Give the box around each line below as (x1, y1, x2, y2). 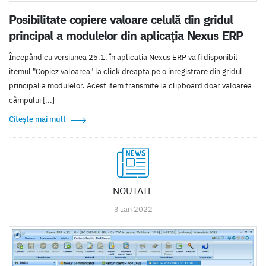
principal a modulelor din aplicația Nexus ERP (9, 27, 243, 43)
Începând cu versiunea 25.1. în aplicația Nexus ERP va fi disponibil (9, 52, 237, 62)
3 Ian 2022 (113, 204, 153, 214)
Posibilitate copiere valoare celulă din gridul (9, 11, 233, 27)
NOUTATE (113, 184, 153, 197)
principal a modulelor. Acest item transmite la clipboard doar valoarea (9, 80, 252, 91)
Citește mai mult (9, 113, 66, 124)
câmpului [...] (9, 94, 55, 105)
